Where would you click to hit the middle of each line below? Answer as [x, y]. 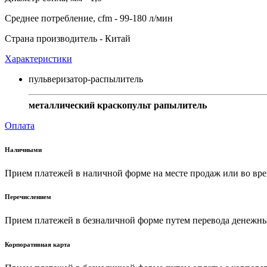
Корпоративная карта [38, 245]
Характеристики [38, 58]
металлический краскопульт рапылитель [118, 105]
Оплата [20, 125]
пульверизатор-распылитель [86, 79]
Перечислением [28, 197]
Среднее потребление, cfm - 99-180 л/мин [89, 18]
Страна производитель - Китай [68, 38]
